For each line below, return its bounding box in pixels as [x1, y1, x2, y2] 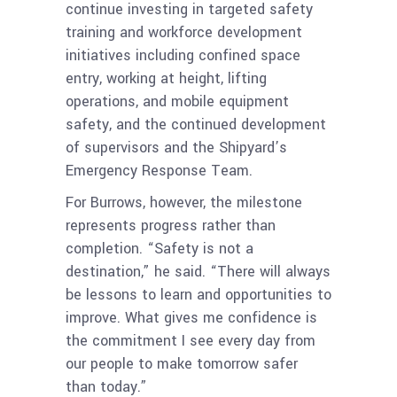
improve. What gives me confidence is [66, 307, 317, 329]
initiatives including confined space [66, 45, 300, 66]
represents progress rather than [66, 215, 276, 237]
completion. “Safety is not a [66, 238, 253, 260]
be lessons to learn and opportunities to [66, 284, 331, 306]
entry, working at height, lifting [66, 68, 267, 90]
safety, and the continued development [66, 114, 326, 136]
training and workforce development [66, 22, 302, 43]
